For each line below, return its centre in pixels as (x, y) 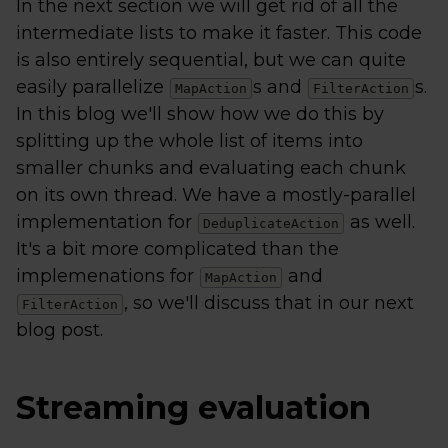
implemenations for (107, 276)
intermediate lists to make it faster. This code (219, 33)
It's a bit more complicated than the (177, 249)
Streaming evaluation (193, 407)
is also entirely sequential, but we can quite (211, 60)
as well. (380, 222)
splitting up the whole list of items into (189, 141)
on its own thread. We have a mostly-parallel (216, 195)
